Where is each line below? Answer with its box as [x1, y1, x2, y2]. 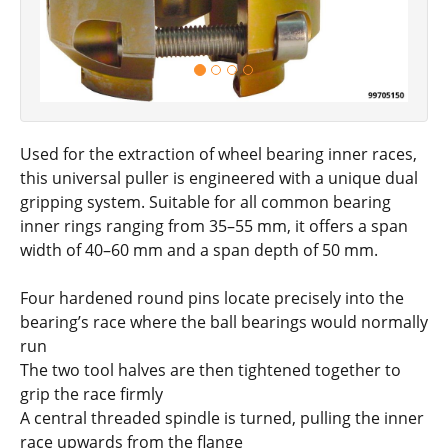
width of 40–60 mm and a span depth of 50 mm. [20, 239, 378, 262]
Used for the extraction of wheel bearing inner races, [20, 143, 417, 166]
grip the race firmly [20, 383, 163, 406]
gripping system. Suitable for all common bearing [20, 191, 391, 214]
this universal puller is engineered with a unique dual [20, 167, 418, 190]
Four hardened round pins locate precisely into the [20, 287, 404, 310]
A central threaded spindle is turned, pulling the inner [20, 407, 424, 430]
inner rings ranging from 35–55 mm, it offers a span [20, 215, 408, 238]
